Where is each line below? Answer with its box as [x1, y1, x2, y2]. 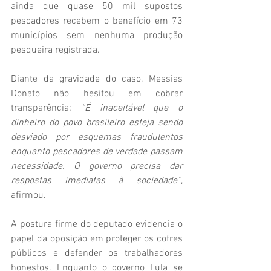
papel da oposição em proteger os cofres [11, 233, 183, 246]
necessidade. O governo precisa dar [11, 160, 183, 173]
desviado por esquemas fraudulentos [11, 131, 183, 144]
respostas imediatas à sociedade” [11, 175, 181, 188]
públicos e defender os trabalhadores [11, 247, 183, 260]
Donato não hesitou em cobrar [11, 88, 183, 100]
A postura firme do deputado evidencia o [11, 218, 183, 231]
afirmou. [11, 189, 46, 202]
